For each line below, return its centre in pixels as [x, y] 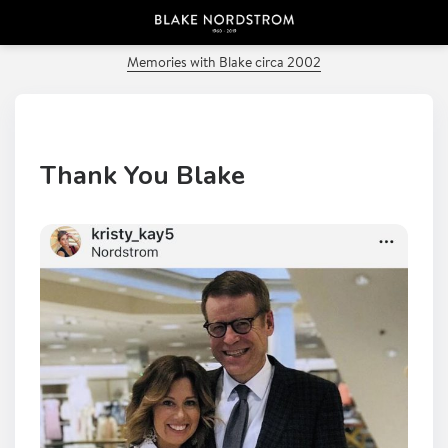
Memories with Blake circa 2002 [224, 64]
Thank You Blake [142, 175]
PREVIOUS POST [224, 42]
